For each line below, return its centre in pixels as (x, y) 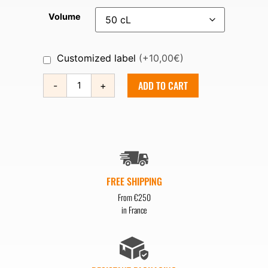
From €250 (134, 197)
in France (134, 209)
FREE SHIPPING (134, 181)
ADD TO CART (163, 85)
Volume (65, 16)
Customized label (98, 58)
